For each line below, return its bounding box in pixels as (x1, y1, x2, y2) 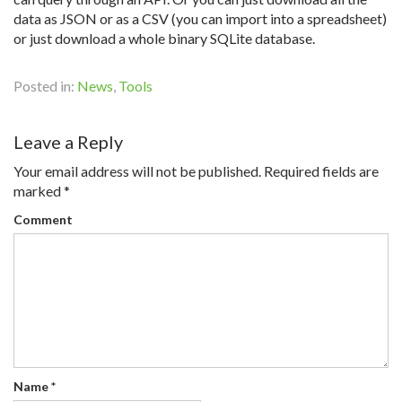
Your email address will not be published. (13, 162, 261, 179)
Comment (13, 212, 73, 227)
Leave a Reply (13, 131, 123, 153)
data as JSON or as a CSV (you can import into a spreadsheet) (13, 10, 387, 27)
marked (13, 182, 64, 199)
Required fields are (261, 162, 379, 179)
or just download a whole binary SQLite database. (13, 30, 315, 47)
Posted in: (13, 77, 77, 94)
